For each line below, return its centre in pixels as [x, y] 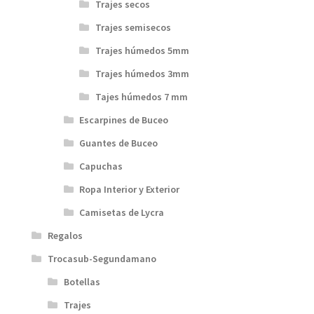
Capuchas [101, 166]
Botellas [82, 281]
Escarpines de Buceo [124, 120]
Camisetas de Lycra [122, 212]
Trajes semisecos [133, 27]
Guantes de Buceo [119, 143]
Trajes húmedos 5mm [142, 50]
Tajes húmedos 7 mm [141, 96]
